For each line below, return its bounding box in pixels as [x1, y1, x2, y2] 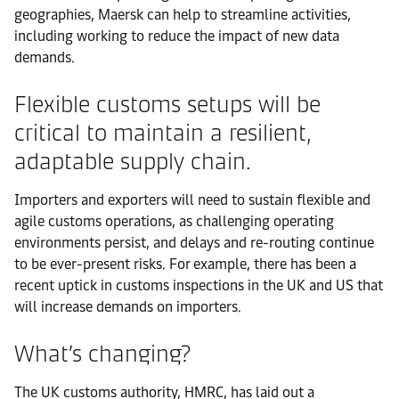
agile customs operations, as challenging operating [14, 212, 334, 230]
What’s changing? [14, 338, 191, 368]
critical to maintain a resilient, [14, 118, 312, 147]
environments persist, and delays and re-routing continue [14, 233, 374, 251]
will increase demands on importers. [14, 297, 241, 315]
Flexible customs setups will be [14, 89, 321, 118]
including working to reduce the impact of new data [14, 27, 339, 45]
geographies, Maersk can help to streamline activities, [14, 5, 351, 23]
